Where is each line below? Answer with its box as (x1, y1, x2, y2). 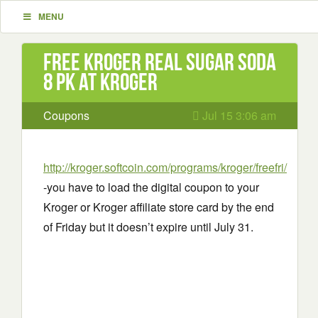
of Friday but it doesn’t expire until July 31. (43, 219, 253, 235)
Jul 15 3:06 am (199, 107, 276, 124)
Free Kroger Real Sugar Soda (43, 49, 276, 75)
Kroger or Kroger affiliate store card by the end (43, 199, 274, 215)
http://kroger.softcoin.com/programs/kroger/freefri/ (43, 159, 287, 175)
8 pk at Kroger (43, 69, 158, 95)
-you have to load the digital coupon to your (43, 179, 259, 195)
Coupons (43, 107, 89, 124)
